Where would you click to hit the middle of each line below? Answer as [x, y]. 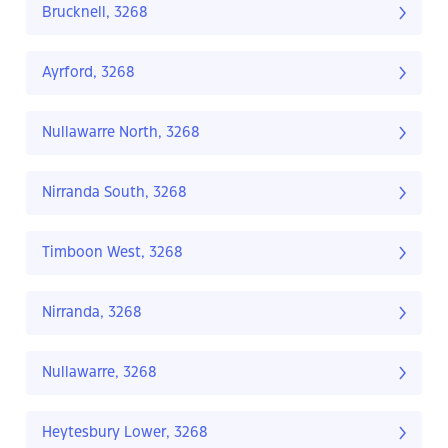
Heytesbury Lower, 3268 [125, 433]
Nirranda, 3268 [92, 313]
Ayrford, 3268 [88, 73]
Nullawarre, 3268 [99, 373]
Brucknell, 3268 [95, 13]
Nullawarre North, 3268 [121, 133]
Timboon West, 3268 [112, 253]
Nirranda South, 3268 [114, 193]
